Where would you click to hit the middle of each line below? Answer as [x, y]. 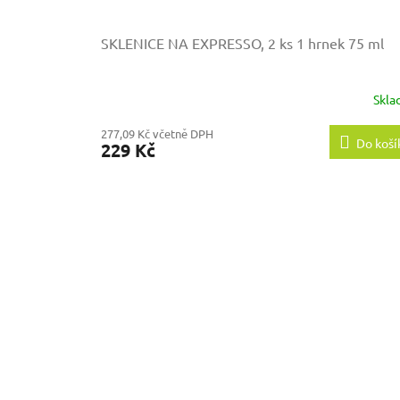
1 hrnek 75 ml [340, 43]
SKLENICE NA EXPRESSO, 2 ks [199, 43]
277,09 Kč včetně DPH [157, 134]
